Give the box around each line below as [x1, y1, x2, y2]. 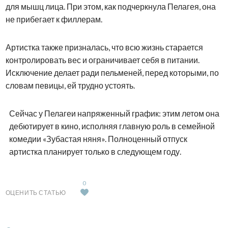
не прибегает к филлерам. [5, 14, 102, 24]
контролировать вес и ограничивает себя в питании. [5, 55, 199, 65]
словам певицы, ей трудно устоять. [5, 80, 135, 91]
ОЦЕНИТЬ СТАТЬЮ [5, 189, 66, 197]
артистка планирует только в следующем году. [9, 147, 181, 157]
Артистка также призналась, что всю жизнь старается [5, 42, 203, 52]
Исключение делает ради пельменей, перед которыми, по [5, 68, 219, 78]
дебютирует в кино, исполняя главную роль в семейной [9, 121, 215, 131]
